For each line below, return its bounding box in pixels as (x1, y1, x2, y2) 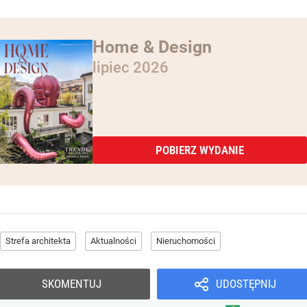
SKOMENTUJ (42, 276, 101, 291)
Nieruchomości (156, 235, 215, 246)
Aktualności (90, 235, 136, 246)
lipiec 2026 (93, 58, 169, 76)
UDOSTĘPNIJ (215, 276, 276, 291)
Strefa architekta (5, 235, 71, 246)
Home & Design (93, 36, 212, 57)
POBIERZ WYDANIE (156, 143, 244, 157)
